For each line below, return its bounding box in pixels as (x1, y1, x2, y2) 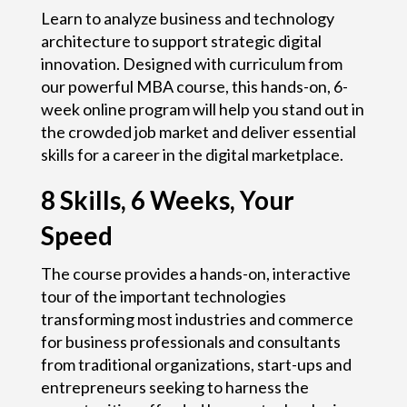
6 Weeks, (130, 184, 240, 215)
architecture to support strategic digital (40, 30, 322, 51)
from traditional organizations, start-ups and (40, 353, 352, 374)
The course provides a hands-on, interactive (40, 263, 351, 283)
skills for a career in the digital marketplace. (40, 144, 343, 164)
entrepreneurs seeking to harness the (40, 376, 309, 397)
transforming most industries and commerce (40, 308, 353, 329)
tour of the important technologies (40, 285, 286, 306)
